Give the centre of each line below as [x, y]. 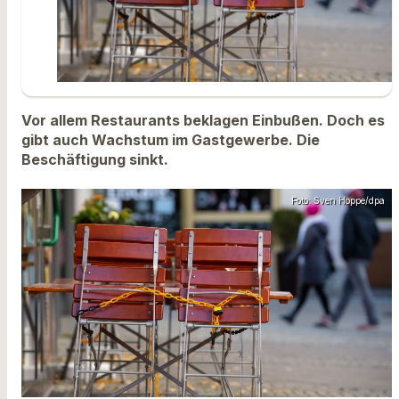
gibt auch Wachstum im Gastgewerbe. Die [171, 139]
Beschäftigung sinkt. [95, 159]
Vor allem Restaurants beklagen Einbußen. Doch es [203, 120]
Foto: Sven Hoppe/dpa [338, 201]
